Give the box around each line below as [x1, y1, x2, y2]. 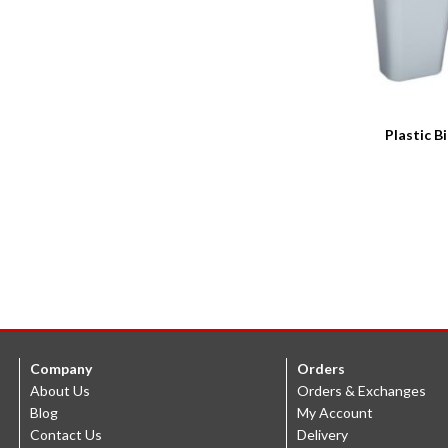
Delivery [297, 426, 348, 444]
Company [30, 360, 92, 378]
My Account [297, 404, 373, 422]
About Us [30, 382, 90, 400]
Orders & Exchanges [297, 382, 426, 400]
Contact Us [30, 426, 102, 444]
